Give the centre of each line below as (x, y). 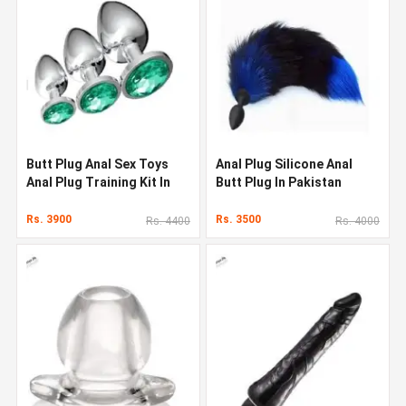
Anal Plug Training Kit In (98, 182)
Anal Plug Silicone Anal (284, 164)
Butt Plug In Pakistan (279, 182)
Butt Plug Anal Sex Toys (97, 164)
